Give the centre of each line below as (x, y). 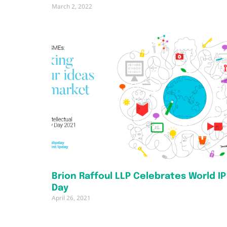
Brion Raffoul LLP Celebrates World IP (139, 176)
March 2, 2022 (72, 7)
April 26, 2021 (71, 198)
